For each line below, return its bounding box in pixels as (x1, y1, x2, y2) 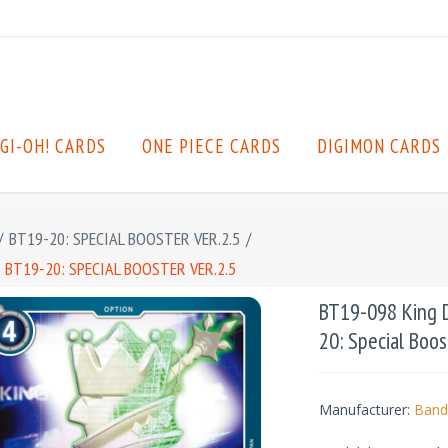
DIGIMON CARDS (317, 134, 441, 158)
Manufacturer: (318, 400, 410, 419)
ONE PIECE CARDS (142, 134, 281, 158)
